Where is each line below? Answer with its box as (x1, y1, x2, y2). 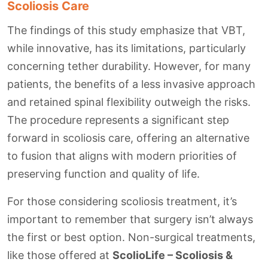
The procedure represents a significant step (7, 114, 229, 127)
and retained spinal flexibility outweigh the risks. (7, 96, 251, 109)
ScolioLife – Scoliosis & (112, 249, 233, 262)
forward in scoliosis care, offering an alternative (7, 132, 249, 145)
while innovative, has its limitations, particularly (7, 42, 246, 55)
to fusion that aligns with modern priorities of (7, 150, 237, 163)
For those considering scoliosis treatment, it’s (7, 195, 237, 208)
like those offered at (7, 249, 112, 262)
